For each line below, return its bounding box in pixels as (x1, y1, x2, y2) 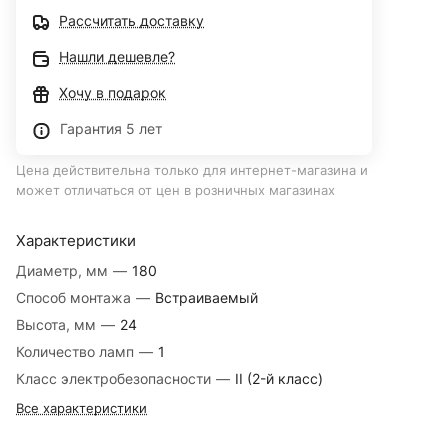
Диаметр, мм (16, 262, 112, 280)
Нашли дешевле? (59, 48, 175, 66)
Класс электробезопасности (16, 370, 215, 388)
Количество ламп (16, 343, 138, 361)
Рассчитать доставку (59, 12, 204, 30)
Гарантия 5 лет (60, 120, 162, 138)
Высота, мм (16, 316, 100, 334)
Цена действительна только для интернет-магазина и (16, 162, 368, 179)
